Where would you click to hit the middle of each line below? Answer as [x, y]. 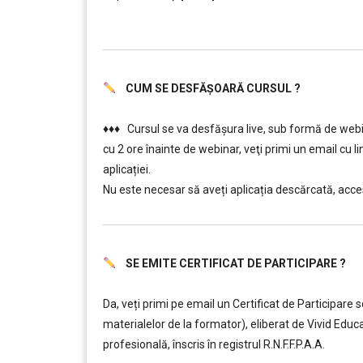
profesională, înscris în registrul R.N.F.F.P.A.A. [214, 344]
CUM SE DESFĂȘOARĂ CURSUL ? [208, 88]
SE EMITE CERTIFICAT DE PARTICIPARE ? [231, 263]
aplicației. [127, 169]
